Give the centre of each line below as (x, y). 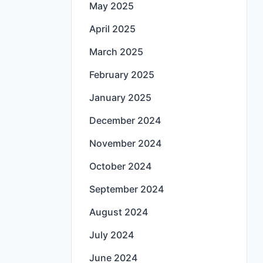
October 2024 (120, 166)
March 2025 (116, 52)
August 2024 (119, 212)
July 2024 (112, 235)
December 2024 (125, 121)
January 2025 (120, 98)
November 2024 (125, 144)
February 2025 (122, 75)
